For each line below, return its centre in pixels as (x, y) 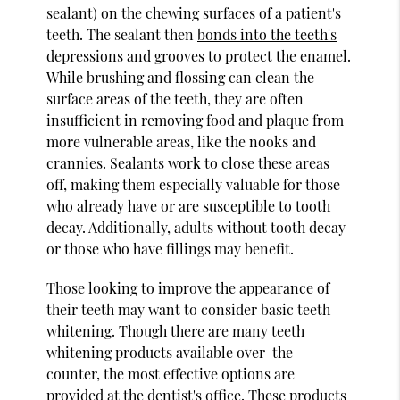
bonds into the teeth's (267, 34)
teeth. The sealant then (122, 34)
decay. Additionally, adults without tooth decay (196, 227)
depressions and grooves (126, 55)
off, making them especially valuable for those (194, 184)
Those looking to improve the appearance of (188, 287)
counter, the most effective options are (171, 373)
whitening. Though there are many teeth (176, 330)
